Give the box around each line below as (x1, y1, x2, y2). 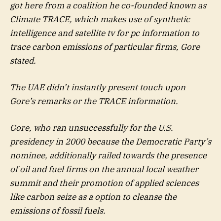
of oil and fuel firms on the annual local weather (10, 164, 198, 175)
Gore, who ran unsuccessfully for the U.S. (10, 122, 173, 134)
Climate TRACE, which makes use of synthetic (10, 13, 190, 25)
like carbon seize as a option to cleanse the (10, 191, 177, 203)
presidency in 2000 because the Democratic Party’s (10, 136, 211, 147)
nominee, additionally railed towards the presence (10, 150, 207, 161)
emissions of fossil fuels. (10, 205, 106, 217)
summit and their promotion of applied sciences (10, 178, 199, 189)
